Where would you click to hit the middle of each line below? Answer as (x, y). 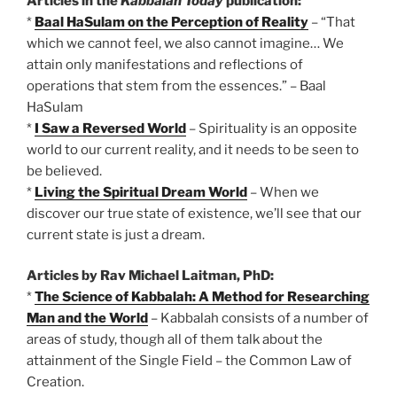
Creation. (55, 382)
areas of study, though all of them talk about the (175, 340)
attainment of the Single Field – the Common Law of (189, 361)
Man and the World (87, 319)
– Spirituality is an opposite (272, 128)
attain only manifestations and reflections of (165, 64)
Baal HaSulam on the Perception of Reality (171, 22)
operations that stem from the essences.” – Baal (176, 86)
